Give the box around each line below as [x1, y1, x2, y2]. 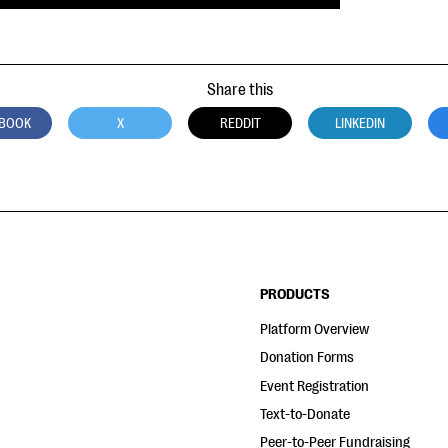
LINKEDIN [335, 115, 385, 131]
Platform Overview [260, 321, 370, 338]
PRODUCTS [260, 286, 331, 303]
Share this [207, 81, 273, 99]
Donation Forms [260, 349, 355, 367]
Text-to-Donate [260, 405, 351, 423]
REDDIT [219, 115, 261, 131]
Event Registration [260, 377, 370, 395]
